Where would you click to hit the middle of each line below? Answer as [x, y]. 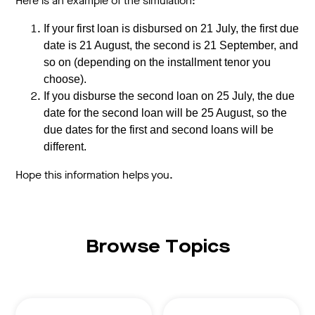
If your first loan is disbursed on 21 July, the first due [172, 28]
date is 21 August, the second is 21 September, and [171, 45]
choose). [65, 79]
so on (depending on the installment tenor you [157, 62]
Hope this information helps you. [95, 175]
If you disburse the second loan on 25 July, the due [169, 96]
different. [65, 147]
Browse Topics [157, 247]
